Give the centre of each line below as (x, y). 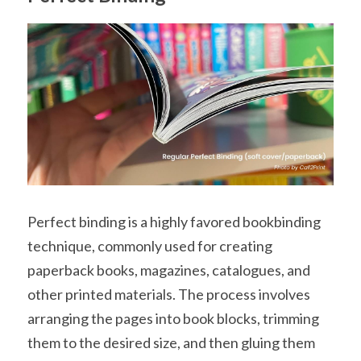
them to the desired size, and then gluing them (171, 342)
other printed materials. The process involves (169, 294)
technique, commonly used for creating (150, 245)
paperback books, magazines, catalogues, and (169, 270)
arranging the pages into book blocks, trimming (173, 318)
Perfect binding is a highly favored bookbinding (174, 221)
